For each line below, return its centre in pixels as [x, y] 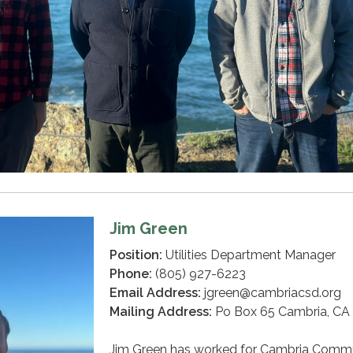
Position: [136, 255]
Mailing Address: [161, 312]
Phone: [131, 274]
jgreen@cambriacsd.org [271, 293]
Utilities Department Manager [249, 255]
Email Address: [155, 293]
